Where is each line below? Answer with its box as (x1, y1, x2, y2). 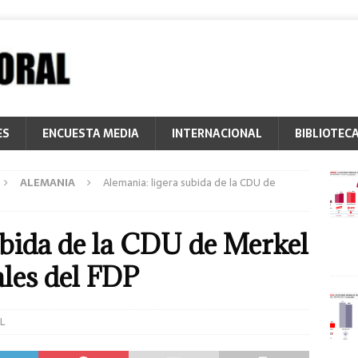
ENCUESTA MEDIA (42, 125, 139, 142)
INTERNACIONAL (172, 125, 262, 142)
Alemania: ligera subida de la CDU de (103, 174, 276, 191)
